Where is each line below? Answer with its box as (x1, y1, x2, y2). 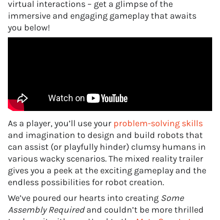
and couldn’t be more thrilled (84, 204, 204, 215)
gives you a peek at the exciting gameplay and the (8, 165, 206, 176)
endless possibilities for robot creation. (8, 177, 164, 188)
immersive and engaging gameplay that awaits (8, 10, 196, 21)
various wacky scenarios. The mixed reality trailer (8, 153, 203, 164)
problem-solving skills (113, 118, 203, 129)
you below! (8, 22, 50, 33)
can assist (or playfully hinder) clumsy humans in (8, 141, 206, 152)
